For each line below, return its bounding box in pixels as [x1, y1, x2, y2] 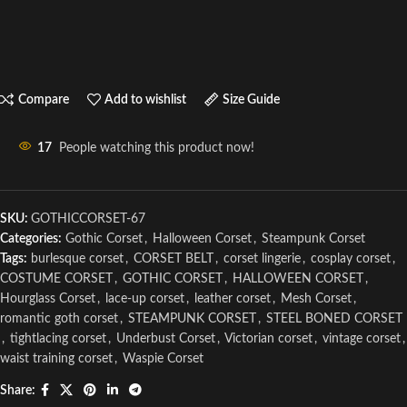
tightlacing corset [10, 333, 106, 345]
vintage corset [323, 333, 401, 345]
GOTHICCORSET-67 [31, 213, 145, 225]
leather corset [194, 293, 271, 305]
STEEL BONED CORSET [266, 313, 402, 325]
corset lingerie [223, 253, 301, 265]
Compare [17, 93, 69, 106]
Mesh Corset [281, 293, 352, 305]
